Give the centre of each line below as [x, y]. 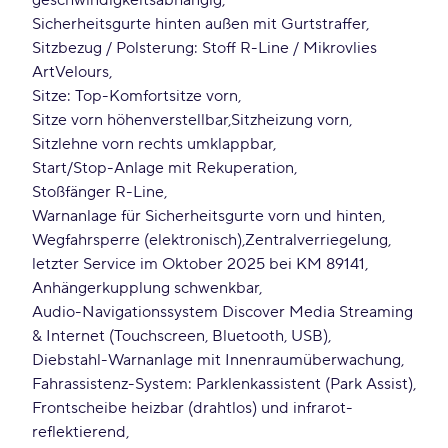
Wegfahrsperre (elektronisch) [137, 240]
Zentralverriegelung [316, 240]
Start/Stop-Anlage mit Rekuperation [163, 168]
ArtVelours [70, 72]
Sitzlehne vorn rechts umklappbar [152, 144]
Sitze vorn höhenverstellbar [130, 120]
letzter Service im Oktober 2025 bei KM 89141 [198, 264]
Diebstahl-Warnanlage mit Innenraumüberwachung [216, 360]
